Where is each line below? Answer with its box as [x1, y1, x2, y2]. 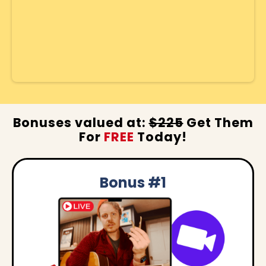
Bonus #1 [100, 172, 166, 192]
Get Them [183, 113, 254, 131]
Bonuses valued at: [12, 113, 149, 131]
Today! [134, 128, 187, 145]
